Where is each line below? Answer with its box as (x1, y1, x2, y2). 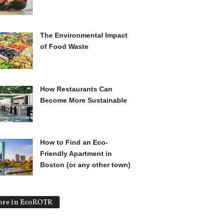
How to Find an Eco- (40, 138, 108, 146)
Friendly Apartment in (40, 149, 112, 157)
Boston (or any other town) (40, 160, 131, 169)
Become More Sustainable (40, 96, 127, 104)
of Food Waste (40, 43, 88, 51)
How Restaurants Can (40, 85, 112, 93)
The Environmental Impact (40, 31, 128, 40)
